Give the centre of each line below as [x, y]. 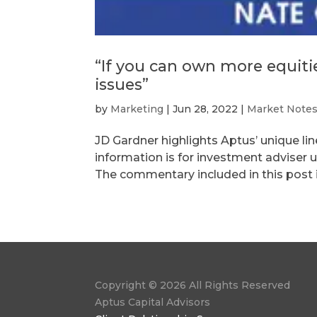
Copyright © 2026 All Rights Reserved [193, 286]
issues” [122, 84]
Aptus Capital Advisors [153, 302]
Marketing [137, 109]
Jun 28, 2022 [206, 109]
